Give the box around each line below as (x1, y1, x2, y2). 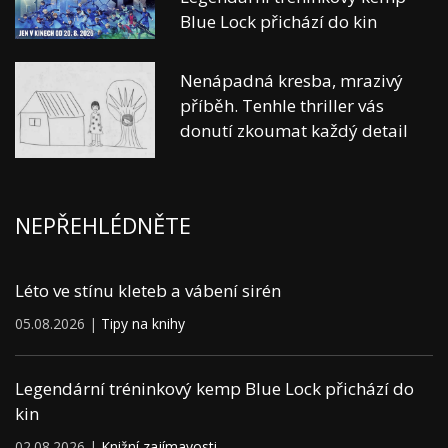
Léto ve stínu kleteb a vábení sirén (15, 279, 281, 303)
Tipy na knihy (101, 314, 185, 334)
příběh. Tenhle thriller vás (180, 94, 384, 118)
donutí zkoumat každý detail (180, 119, 408, 143)
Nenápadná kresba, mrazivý (180, 69, 403, 93)
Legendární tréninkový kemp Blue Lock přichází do (15, 377, 414, 401)
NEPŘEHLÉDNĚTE (15, 210, 191, 241)
